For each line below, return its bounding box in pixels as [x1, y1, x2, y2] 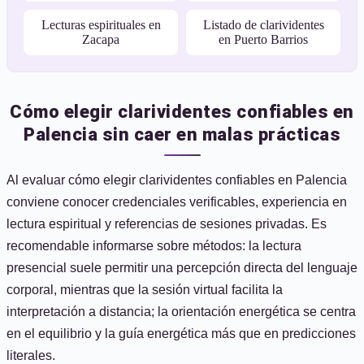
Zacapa [82, 32, 119, 46]
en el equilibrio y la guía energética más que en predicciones [6, 327, 356, 340]
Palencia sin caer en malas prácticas [24, 124, 340, 145]
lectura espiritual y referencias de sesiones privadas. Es [6, 217, 327, 231]
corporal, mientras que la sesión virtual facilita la [6, 283, 283, 297]
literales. [6, 349, 55, 362]
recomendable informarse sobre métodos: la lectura [6, 239, 301, 253]
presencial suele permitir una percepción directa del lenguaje [6, 261, 357, 275]
